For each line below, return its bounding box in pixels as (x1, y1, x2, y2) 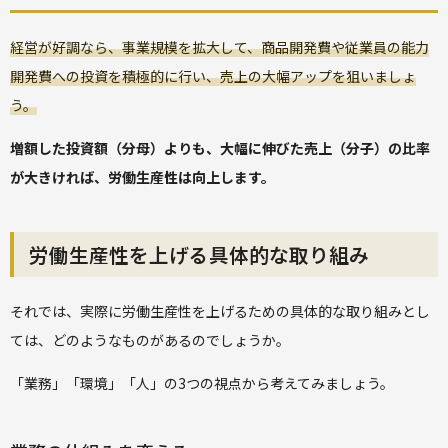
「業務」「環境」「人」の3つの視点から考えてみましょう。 (10, 372, 394, 393)
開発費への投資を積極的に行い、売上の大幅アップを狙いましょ (10, 65, 416, 86)
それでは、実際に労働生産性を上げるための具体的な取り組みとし (10, 300, 430, 321)
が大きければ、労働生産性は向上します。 (10, 166, 275, 187)
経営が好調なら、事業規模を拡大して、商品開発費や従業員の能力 (10, 36, 429, 57)
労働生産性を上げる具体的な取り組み (29, 239, 369, 269)
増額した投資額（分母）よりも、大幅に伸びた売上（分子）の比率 (10, 137, 430, 158)
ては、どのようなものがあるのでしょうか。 (10, 329, 290, 350)
